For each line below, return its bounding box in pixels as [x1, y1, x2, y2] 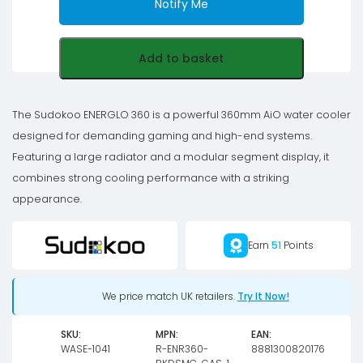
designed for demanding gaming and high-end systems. [12, 129, 312, 143]
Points [280, 238, 314, 252]
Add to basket [139, 50, 224, 66]
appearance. [12, 192, 82, 206]
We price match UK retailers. [101, 289, 237, 303]
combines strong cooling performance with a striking [12, 171, 289, 185]
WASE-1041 [61, 342, 110, 356]
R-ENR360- [156, 342, 209, 356]
